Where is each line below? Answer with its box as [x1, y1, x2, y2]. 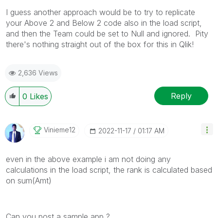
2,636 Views [18, 69, 58, 77]
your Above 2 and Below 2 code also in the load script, [6, 18, 202, 28]
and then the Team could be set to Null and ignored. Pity [6, 29, 208, 39]
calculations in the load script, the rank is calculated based [6, 165, 212, 175]
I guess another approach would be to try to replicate [6, 7, 195, 18]
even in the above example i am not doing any [6, 154, 171, 164]
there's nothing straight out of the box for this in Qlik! [6, 39, 196, 50]
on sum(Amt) [6, 176, 54, 186]
